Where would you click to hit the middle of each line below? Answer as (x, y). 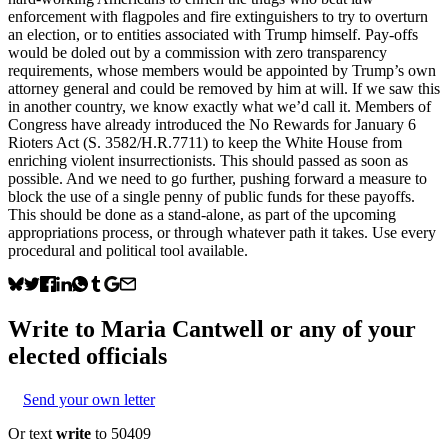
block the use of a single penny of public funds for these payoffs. (211, 196)
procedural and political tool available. (128, 250)
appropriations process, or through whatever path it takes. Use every (222, 232)
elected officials (87, 355)
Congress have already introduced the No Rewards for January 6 (212, 124)
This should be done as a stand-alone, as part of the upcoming (202, 214)
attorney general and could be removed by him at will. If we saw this (224, 88)
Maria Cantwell (182, 328)
